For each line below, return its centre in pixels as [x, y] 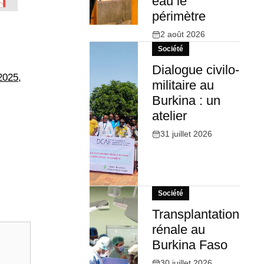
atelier [169, 116]
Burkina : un [186, 101]
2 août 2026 [182, 34]
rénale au [178, 230]
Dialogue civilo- [195, 70]
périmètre [179, 16]
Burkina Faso [189, 245]
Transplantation [195, 214]
